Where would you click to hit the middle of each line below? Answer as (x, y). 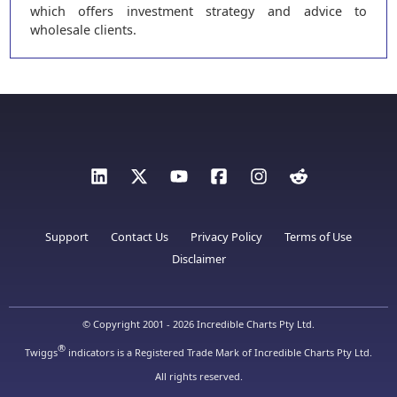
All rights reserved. (198, 377)
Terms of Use (318, 237)
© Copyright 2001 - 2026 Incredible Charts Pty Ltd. (198, 324)
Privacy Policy (226, 237)
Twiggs (41, 353)
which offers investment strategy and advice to (198, 11)
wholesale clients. (83, 29)
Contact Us (140, 237)
